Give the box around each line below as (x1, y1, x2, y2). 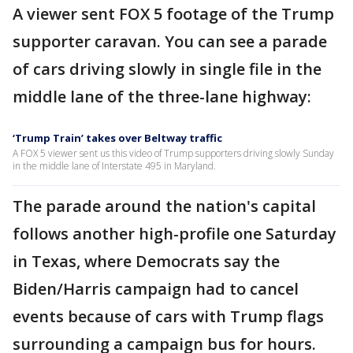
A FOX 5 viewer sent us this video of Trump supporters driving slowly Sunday (13, 147, 334, 161)
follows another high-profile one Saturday (13, 223, 336, 245)
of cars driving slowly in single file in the (13, 58, 321, 80)
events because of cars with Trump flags (13, 306, 324, 328)
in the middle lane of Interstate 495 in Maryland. (13, 159, 216, 173)
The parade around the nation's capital (13, 195, 316, 217)
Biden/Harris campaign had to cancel (13, 278, 299, 300)
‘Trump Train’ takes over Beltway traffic (13, 131, 222, 146)
